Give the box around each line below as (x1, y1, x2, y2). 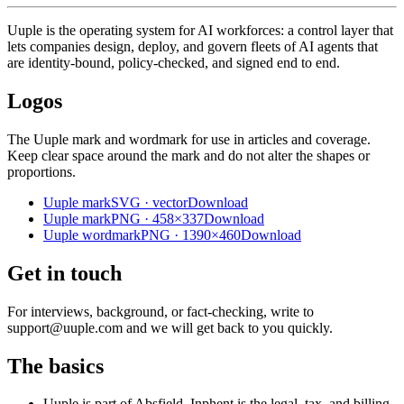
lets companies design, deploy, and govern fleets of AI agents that (7, 39, 378, 55)
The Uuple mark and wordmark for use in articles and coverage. (7, 131, 371, 147)
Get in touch (7, 261, 122, 285)
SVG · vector (111, 194, 188, 210)
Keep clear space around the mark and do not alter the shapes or (7, 147, 370, 163)
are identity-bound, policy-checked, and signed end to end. (7, 55, 340, 71)
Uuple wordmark (43, 226, 141, 243)
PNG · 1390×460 (141, 226, 241, 243)
